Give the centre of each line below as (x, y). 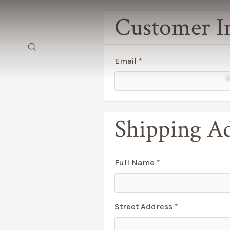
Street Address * (146, 207)
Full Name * (137, 162)
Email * (128, 61)
